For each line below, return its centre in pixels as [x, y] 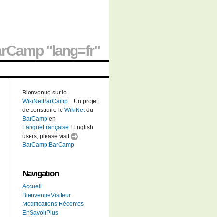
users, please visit [46, 136]
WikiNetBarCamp [45, 101]
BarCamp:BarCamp [48, 145]
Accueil [32, 186]
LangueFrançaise [46, 127]
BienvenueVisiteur [46, 195]
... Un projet [83, 101]
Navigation [40, 173]
